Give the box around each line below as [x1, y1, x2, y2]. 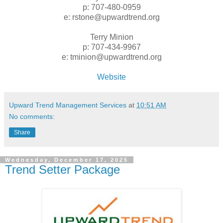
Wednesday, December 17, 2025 [5, 157, 128, 163]
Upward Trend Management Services [9, 101, 126, 110]
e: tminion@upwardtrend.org [61, 53, 162, 62]
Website [97, 73, 126, 82]
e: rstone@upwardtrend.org [63, 13, 160, 22]
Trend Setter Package [5, 163, 120, 177]
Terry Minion [90, 33, 133, 42]
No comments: [9, 112, 55, 121]
